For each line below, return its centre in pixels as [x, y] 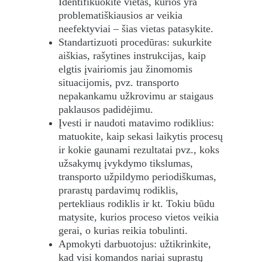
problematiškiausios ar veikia [122, 15]
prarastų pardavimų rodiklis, [120, 190]
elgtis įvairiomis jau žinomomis [127, 69]
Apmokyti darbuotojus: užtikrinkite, [136, 244]
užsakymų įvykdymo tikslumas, [127, 163]
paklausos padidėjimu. [106, 109]
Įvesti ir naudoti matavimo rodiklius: [138, 123]
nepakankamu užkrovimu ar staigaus [137, 96]
